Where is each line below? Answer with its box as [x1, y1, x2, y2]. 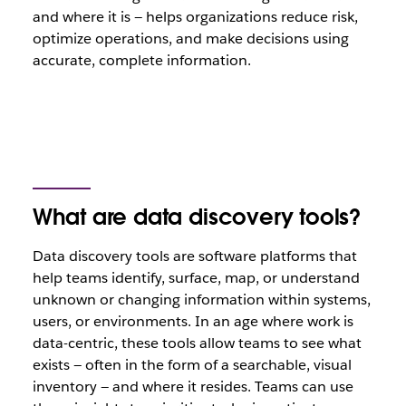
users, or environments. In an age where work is [32, 312, 353, 331]
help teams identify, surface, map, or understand [32, 268, 360, 287]
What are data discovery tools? [32, 203, 362, 231]
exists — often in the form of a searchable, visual [32, 355, 352, 374]
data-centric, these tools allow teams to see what [32, 333, 362, 353]
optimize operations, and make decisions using [32, 29, 349, 48]
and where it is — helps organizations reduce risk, [32, 7, 358, 26]
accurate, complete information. [32, 51, 251, 70]
